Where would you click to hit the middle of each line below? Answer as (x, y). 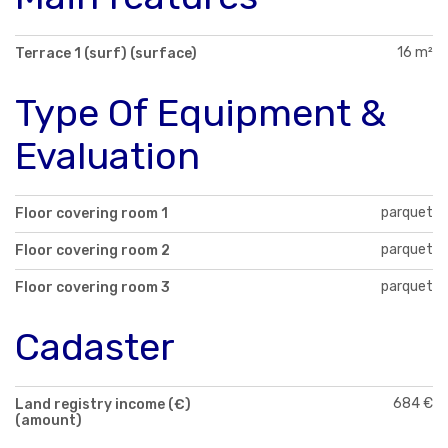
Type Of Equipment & (200, 112)
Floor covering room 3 (92, 287)
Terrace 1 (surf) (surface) (106, 53)
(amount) (48, 420)
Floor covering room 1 (91, 213)
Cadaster (95, 346)
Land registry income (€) (103, 404)
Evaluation (107, 155)
